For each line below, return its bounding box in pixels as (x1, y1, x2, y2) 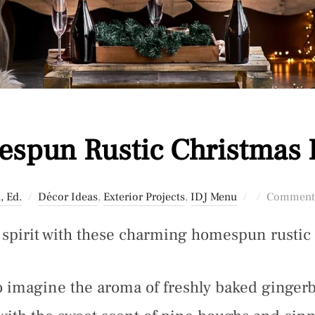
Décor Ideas (37, 189, 98, 204)
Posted (252, 188, 285, 203)
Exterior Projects (103, 189, 185, 204)
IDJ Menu (190, 189, 237, 204)
